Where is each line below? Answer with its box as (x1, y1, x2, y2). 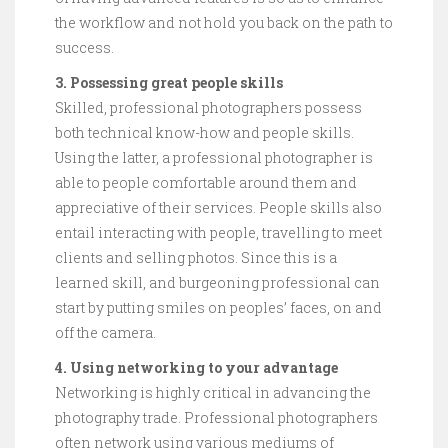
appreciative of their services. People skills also (55, 198, 382, 217)
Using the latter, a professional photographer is (55, 148, 373, 167)
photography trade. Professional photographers (55, 408, 378, 427)
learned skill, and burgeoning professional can (55, 273, 380, 292)
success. (55, 38, 114, 57)
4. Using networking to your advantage (55, 358, 338, 377)
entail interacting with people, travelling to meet (55, 223, 382, 242)
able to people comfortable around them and (55, 173, 357, 192)
